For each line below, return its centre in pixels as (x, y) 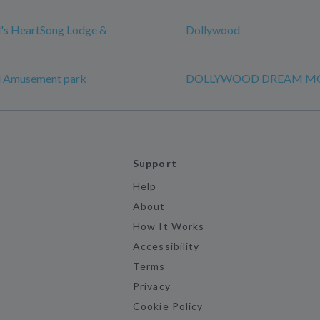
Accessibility (166, 246)
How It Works (169, 226)
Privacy (152, 286)
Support (155, 163)
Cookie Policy (168, 306)
